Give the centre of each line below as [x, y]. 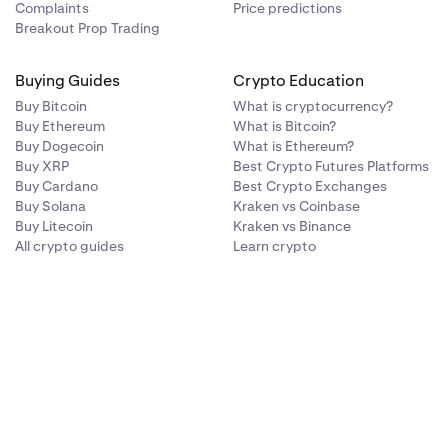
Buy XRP [41, 165]
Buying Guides [67, 80]
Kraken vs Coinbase [297, 205]
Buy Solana [50, 205]
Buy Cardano [56, 185]
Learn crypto [275, 245]
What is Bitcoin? [285, 125]
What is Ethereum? [294, 145]
